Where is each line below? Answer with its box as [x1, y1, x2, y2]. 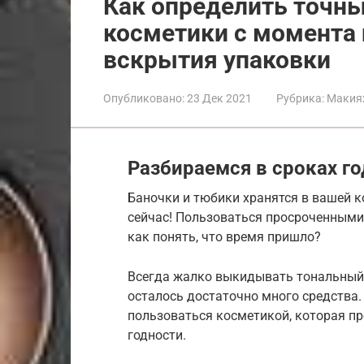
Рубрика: [276, 92, 324, 105]
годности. [128, 327, 186, 343]
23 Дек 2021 [187, 92, 252, 105]
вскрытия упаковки [103, 45, 331, 74]
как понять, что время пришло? [128, 229, 321, 245]
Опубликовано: [103, 92, 184, 105]
